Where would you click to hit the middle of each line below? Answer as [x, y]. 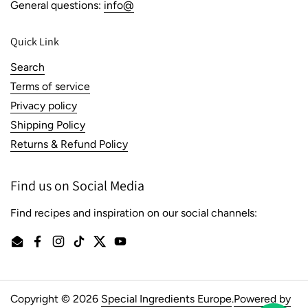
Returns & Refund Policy [69, 144]
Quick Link [35, 41]
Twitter [117, 249]
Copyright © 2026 [56, 298]
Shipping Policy [48, 124]
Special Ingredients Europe [166, 298]
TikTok [95, 249]
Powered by [262, 298]
